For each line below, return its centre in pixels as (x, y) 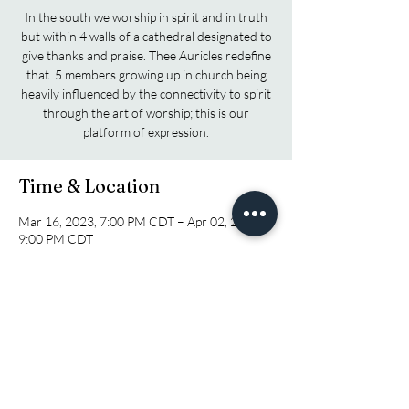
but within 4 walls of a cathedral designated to (146, 36)
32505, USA (51, 273)
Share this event (87, 373)
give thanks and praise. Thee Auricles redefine (146, 55)
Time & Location (89, 185)
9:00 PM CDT (56, 238)
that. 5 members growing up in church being (146, 74)
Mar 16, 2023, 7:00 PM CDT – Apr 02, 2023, (140, 221)
